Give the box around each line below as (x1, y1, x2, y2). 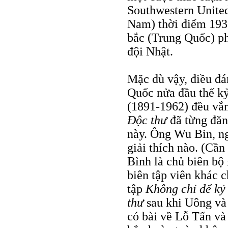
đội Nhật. (127, 44, 173, 58)
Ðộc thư (127, 113, 167, 127)
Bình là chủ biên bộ (127, 154, 227, 168)
